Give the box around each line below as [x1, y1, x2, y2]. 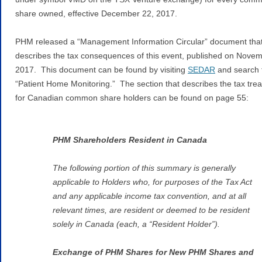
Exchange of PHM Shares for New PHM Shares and [53, 247, 254, 257]
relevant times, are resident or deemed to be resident [53, 205, 250, 215]
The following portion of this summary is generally [53, 163, 236, 173]
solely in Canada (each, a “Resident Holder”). [53, 219, 220, 229]
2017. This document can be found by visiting [15, 64, 188, 74]
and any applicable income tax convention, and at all [53, 191, 246, 201]
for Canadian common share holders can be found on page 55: [15, 92, 249, 102]
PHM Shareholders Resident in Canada [53, 135, 207, 144]
